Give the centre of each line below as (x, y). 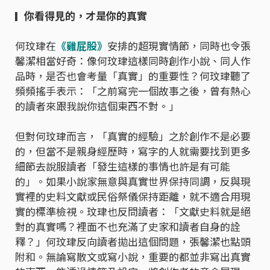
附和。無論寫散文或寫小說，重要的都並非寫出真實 (133, 257)
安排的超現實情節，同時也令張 (179, 46)
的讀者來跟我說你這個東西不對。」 (97, 106)
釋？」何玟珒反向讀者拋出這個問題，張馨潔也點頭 (133, 242)
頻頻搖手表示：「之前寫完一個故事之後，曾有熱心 (133, 91)
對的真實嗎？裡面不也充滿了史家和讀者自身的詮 (128, 227)
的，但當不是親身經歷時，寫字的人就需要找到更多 (133, 151)
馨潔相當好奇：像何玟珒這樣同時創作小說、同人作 (133, 61)
